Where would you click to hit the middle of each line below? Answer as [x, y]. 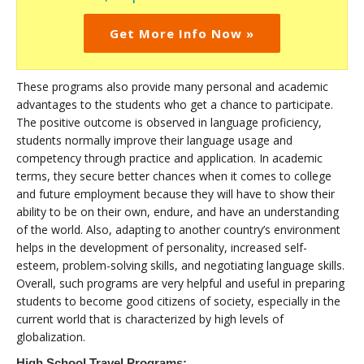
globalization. [51, 336]
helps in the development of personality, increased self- [162, 247]
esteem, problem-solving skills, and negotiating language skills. [180, 265]
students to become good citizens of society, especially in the [178, 301]
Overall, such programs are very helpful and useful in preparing [180, 283]
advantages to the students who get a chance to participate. [175, 104]
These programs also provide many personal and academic [172, 86]
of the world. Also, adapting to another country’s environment [178, 229]
